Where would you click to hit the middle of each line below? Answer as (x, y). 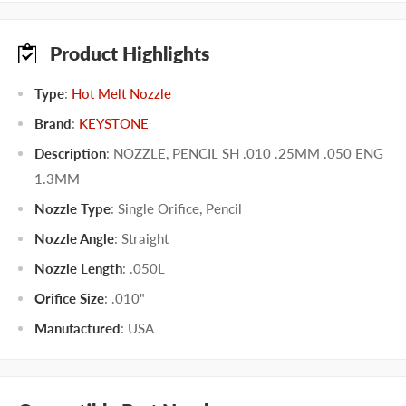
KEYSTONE (114, 123)
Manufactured (77, 328)
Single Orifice (159, 208)
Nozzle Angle (74, 238)
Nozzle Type (72, 208)
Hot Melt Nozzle (121, 93)
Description (70, 153)
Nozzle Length (78, 268)
